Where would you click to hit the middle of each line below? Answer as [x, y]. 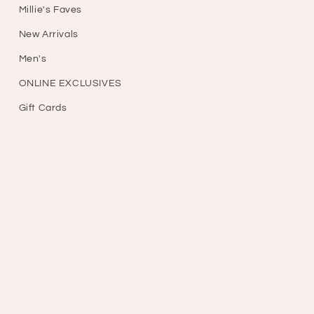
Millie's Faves [50, 10]
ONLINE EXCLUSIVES [70, 84]
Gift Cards [43, 108]
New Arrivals [48, 35]
